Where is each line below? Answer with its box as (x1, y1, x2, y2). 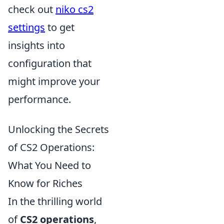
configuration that (8, 56, 91, 70)
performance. (8, 92, 71, 106)
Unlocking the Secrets (8, 122, 109, 136)
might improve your (8, 74, 100, 88)
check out (8, 2, 55, 16)
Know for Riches (8, 176, 82, 190)
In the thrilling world (8, 194, 102, 208)
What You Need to (8, 158, 91, 172)
